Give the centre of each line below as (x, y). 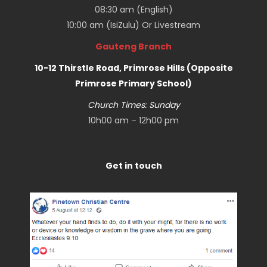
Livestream (177, 25)
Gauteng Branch (133, 46)
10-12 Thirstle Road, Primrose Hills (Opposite (133, 68)
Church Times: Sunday (133, 105)
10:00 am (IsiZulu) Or (111, 25)
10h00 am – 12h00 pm (133, 120)
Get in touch (133, 166)
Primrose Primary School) (133, 83)
